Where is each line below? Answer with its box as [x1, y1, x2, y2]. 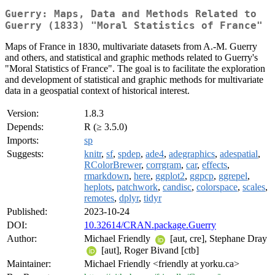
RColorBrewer [84, 160, 141, 171]
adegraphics [169, 149, 215, 160]
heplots [84, 182, 112, 193]
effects [202, 160, 227, 171]
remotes [84, 193, 114, 204]
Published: [7, 206, 47, 217]
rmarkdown [84, 171, 129, 182]
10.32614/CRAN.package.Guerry [84, 220, 216, 231]
